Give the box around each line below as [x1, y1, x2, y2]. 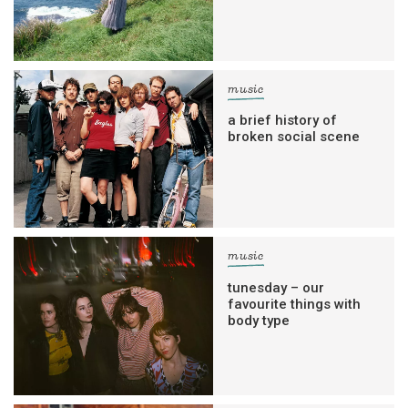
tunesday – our [228, 279, 325, 296]
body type [228, 311, 291, 329]
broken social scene [228, 128, 361, 146]
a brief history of [228, 112, 338, 129]
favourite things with [228, 295, 362, 312]
